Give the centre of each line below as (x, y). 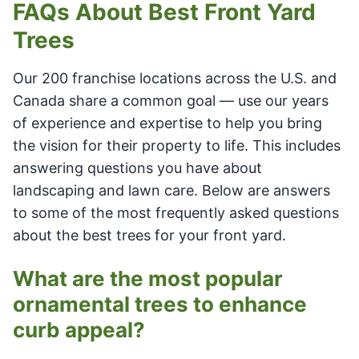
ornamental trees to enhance (160, 304)
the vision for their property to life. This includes (177, 145)
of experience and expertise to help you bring (167, 123)
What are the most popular (148, 278)
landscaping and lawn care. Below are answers (171, 190)
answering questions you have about (137, 167)
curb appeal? (79, 329)
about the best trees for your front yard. (149, 235)
